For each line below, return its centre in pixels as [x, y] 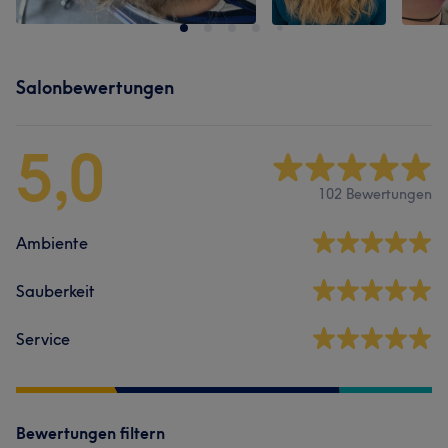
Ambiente [52, 243]
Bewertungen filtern [90, 433]
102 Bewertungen [375, 193]
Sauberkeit [55, 291]
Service [43, 339]
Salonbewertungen [95, 87]
